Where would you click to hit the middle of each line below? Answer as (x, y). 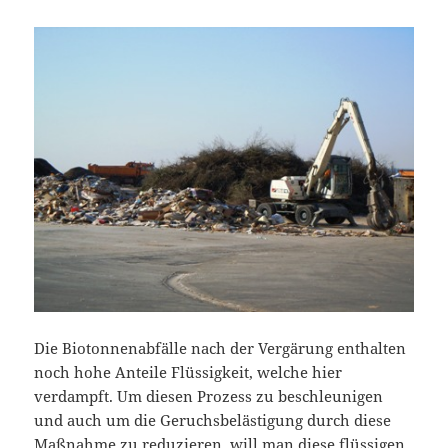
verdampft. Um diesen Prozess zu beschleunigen (209, 396)
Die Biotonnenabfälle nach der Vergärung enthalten (220, 348)
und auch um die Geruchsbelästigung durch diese (213, 420)
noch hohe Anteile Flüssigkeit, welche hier (188, 372)
